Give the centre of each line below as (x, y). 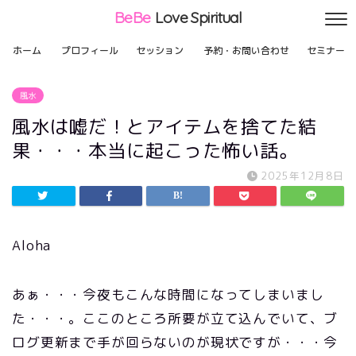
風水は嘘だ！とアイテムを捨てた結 (164, 126)
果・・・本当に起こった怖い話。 (155, 150)
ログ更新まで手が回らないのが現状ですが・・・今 (175, 342)
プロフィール (90, 50)
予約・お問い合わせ (246, 50)
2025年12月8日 (302, 176)
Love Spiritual (199, 17)
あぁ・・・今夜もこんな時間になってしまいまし (168, 294)
